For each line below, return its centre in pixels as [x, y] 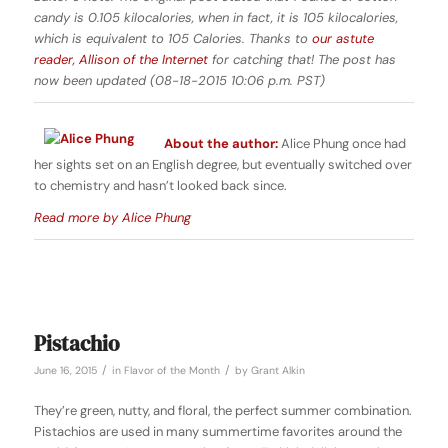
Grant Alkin [277, 371]
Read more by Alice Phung [112, 218]
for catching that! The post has [301, 60]
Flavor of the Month [171, 371]
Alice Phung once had [341, 144]
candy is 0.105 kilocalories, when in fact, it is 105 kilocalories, [215, 18]
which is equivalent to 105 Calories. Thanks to [172, 39]
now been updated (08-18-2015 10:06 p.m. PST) [179, 81]
